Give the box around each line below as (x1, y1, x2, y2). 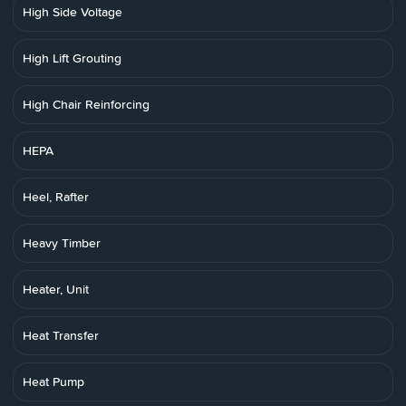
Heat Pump (23, 372, 84, 391)
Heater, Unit (23, 280, 89, 298)
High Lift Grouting (23, 49, 121, 67)
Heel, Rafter (23, 188, 89, 206)
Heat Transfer (23, 326, 99, 344)
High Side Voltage (23, 3, 122, 21)
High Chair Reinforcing (23, 95, 150, 113)
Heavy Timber (23, 234, 101, 252)
